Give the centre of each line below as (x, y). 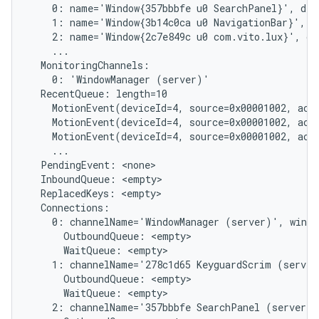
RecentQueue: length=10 (98, 94)
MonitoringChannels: (89, 65)
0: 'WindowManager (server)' (119, 79)
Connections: (69, 208)
